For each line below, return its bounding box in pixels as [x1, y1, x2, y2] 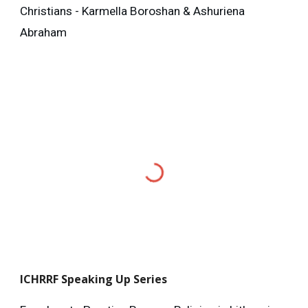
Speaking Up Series [61, 271, 168, 287]
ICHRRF [20, 271, 62, 287]
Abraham [20, 25, 67, 40]
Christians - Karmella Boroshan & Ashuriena [20, 4, 245, 19]
